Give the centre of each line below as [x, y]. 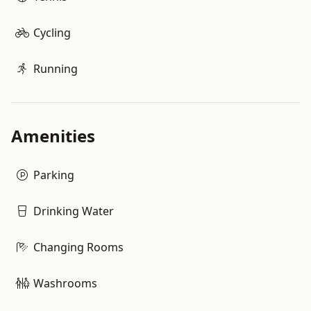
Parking [54, 175]
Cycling [52, 33]
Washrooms [65, 283]
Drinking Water [74, 211]
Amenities [53, 136]
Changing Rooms [78, 247]
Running [56, 69]
